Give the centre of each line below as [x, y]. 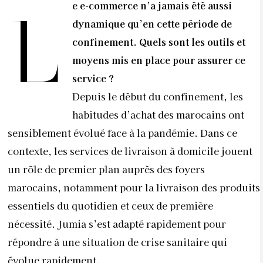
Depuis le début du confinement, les [158, 96]
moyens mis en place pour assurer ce [159, 60]
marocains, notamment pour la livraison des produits [134, 187]
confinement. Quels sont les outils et [159, 42]
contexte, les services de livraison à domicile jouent [130, 151]
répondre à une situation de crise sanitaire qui [117, 242]
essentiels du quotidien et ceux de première [110, 205]
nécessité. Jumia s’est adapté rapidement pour [117, 224]
